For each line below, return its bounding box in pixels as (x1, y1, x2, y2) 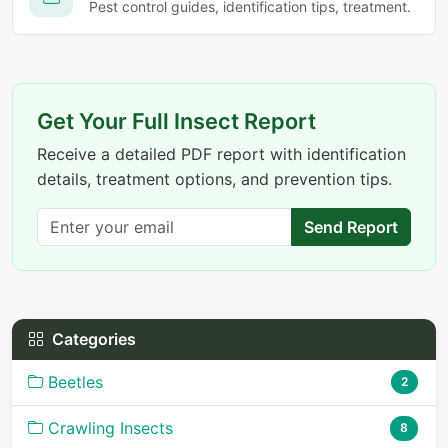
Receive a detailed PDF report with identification (37, 143, 406, 164)
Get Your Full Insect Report (37, 107, 316, 134)
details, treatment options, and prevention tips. (37, 168, 392, 189)
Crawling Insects (48, 417, 173, 438)
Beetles (48, 371, 103, 392)
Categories (52, 328, 136, 349)
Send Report (304, 216, 398, 237)
